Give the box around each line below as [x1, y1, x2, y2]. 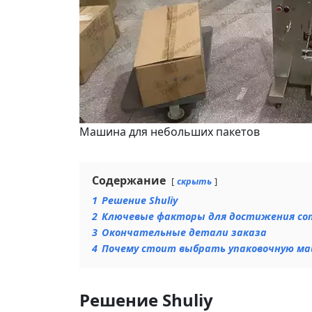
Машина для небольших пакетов [79, 124, 260, 139]
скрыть [177, 175, 212, 187]
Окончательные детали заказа [102, 226, 267, 239]
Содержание [92, 173, 166, 188]
